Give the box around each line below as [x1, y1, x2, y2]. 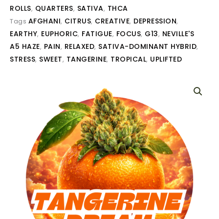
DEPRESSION [133, 16, 176, 26]
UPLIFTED [150, 54, 182, 65]
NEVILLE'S [162, 29, 194, 39]
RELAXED [64, 42, 94, 52]
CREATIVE [95, 16, 130, 26]
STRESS [10, 54, 35, 65]
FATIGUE [82, 29, 112, 39]
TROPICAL [110, 54, 146, 65]
